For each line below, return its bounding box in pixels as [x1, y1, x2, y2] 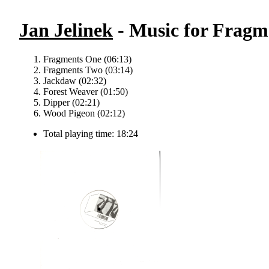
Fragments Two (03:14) [43, 65, 133, 76]
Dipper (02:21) [43, 97, 100, 108]
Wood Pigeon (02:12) [43, 108, 125, 119]
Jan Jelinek [19, 19, 113, 41]
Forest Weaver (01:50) [43, 86, 128, 97]
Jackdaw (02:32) [43, 76, 106, 86]
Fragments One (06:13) [43, 54, 131, 65]
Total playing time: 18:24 [43, 128, 138, 139]
